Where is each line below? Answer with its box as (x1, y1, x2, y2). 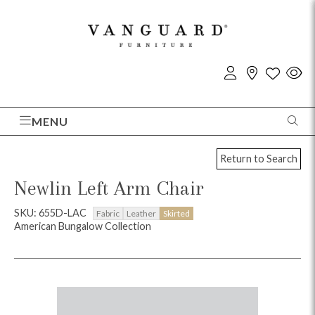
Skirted (163, 207, 190, 219)
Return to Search (220, 153, 297, 165)
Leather (127, 207, 156, 219)
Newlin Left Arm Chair (14, 176, 204, 200)
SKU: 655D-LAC (14, 206, 89, 219)
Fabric (96, 207, 120, 219)
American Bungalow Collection (14, 219, 151, 232)
